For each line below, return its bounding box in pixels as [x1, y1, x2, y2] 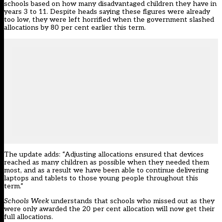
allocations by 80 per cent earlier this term [4, 23, 144, 32]
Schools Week [4, 197, 49, 206]
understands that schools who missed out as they [49, 197, 215, 206]
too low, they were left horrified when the [4, 15, 147, 24]
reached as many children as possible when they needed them [4, 158, 209, 167]
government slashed [147, 15, 214, 24]
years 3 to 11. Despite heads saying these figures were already [4, 7, 210, 16]
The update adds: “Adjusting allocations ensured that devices [4, 150, 204, 159]
